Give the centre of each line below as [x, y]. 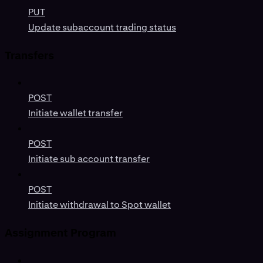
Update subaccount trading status [102, 27]
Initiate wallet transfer [75, 113]
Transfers [29, 55]
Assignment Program [60, 233]
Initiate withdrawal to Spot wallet [100, 205]
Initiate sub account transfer [89, 159]
